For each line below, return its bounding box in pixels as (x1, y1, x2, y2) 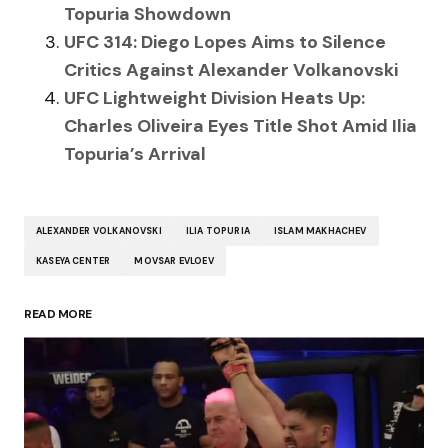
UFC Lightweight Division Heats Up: (64, 86, 365, 111)
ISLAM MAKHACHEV (273, 224, 367, 237)
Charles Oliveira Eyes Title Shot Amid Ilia (64, 114, 417, 139)
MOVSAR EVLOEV (134, 254, 214, 267)
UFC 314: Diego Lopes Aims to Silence (64, 30, 386, 55)
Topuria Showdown (64, 2, 231, 27)
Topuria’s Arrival (64, 142, 206, 167)
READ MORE (24, 306, 92, 323)
